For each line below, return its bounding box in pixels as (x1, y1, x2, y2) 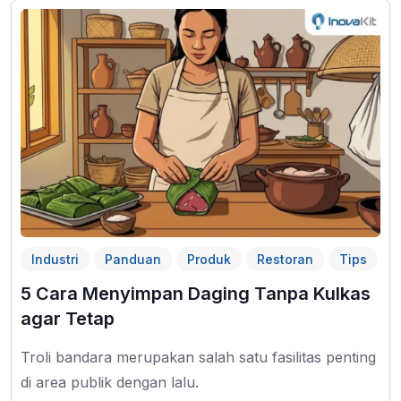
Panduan (105, 252, 161, 268)
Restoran (257, 252, 313, 268)
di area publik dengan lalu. (21, 373, 199, 392)
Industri (31, 252, 79, 268)
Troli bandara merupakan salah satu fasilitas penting (21, 348, 376, 367)
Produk (187, 252, 231, 268)
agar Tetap (21, 308, 115, 330)
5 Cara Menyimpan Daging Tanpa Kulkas (21, 283, 371, 305)
